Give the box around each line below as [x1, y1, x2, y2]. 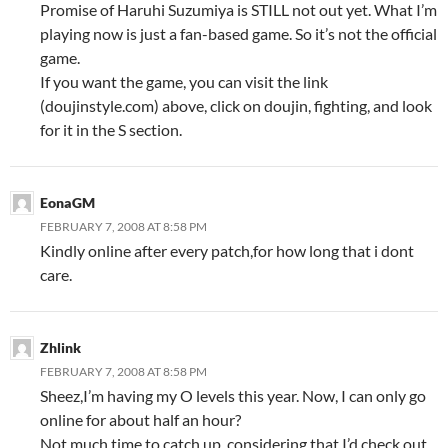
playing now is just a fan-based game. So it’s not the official [40, 23, 437, 43]
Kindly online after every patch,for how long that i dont [40, 240, 414, 260]
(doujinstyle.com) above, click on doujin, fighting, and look [40, 95, 432, 115]
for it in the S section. [40, 119, 182, 139]
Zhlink [40, 338, 81, 356]
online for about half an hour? [40, 409, 241, 429]
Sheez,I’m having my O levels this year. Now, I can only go [40, 385, 426, 405]
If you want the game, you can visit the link [40, 71, 328, 91]
